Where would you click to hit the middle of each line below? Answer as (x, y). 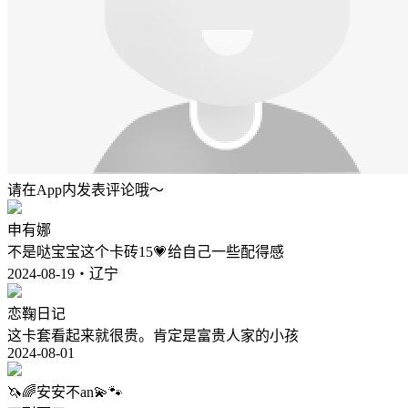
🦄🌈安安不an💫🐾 (65, 392)
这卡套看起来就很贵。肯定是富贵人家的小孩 (153, 335)
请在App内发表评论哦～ (86, 189)
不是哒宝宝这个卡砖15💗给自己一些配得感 (146, 251)
